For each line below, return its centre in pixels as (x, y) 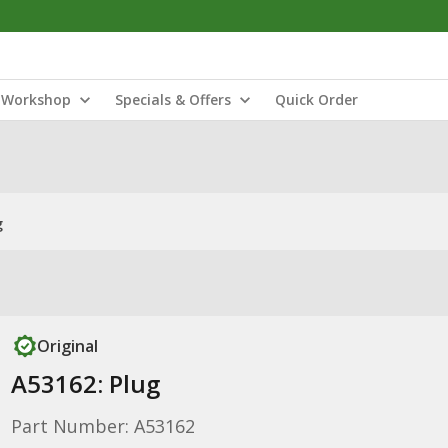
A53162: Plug (85, 383)
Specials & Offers (173, 99)
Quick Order (316, 99)
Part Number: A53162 (102, 426)
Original (67, 346)
